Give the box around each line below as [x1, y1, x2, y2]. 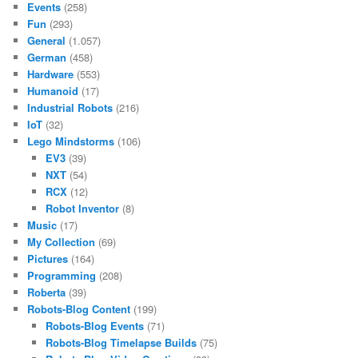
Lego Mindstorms [27, 133, 115, 149]
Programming [27, 268, 97, 284]
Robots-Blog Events [45, 318, 144, 334]
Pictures [27, 251, 69, 267]
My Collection [27, 234, 96, 250]
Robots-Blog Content [27, 301, 131, 317]
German [27, 50, 67, 66]
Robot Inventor [45, 201, 119, 217]
